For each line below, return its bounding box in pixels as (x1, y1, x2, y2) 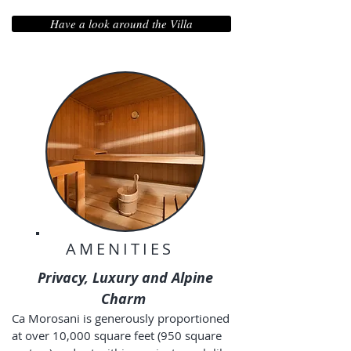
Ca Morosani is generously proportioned (12, 310, 230, 326)
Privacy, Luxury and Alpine (38, 268, 213, 288)
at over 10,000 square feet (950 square (12, 327, 222, 343)
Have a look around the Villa (50, 16, 193, 31)
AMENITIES (66, 238, 174, 259)
